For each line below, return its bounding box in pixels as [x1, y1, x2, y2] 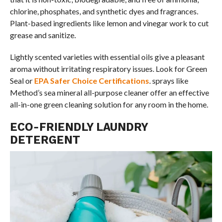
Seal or [9, 76, 34, 86]
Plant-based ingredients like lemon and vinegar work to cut [9, 18, 209, 28]
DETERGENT [9, 133, 80, 147]
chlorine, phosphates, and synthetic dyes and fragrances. [9, 6, 198, 16]
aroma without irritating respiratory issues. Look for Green [9, 64, 207, 74]
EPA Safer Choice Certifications [34, 76, 149, 86]
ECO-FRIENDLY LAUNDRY [9, 120, 148, 134]
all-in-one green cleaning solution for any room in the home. [9, 100, 208, 110]
